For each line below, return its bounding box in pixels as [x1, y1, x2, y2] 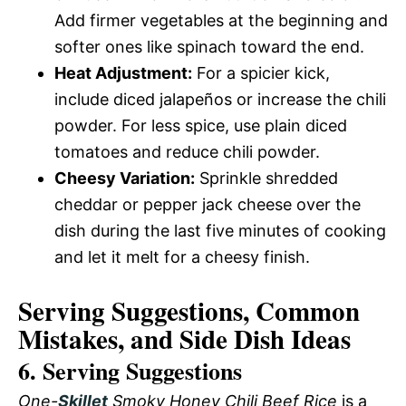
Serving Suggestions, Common [18, 291, 360, 330]
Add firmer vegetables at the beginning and [54, 10, 388, 30]
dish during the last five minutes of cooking [54, 220, 386, 240]
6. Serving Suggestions [18, 353, 242, 388]
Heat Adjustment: [54, 63, 192, 82]
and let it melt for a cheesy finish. [54, 246, 310, 266]
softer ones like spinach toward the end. [54, 36, 364, 56]
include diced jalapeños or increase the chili [54, 89, 386, 109]
